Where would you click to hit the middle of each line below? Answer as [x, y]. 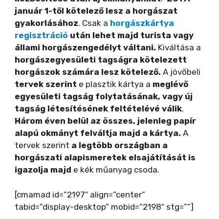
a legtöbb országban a [120, 145]
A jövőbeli [181, 72]
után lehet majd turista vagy [131, 35]
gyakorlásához [46, 23]
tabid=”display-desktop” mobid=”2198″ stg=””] [104, 207]
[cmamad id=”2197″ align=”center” [80, 194]
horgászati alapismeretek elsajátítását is [105, 158]
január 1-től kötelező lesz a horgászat [96, 11]
